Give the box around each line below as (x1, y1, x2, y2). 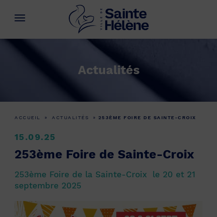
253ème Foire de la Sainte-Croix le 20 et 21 (15, 170, 195, 179)
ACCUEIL (15, 115, 41, 120)
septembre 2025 (15, 181, 81, 190)
